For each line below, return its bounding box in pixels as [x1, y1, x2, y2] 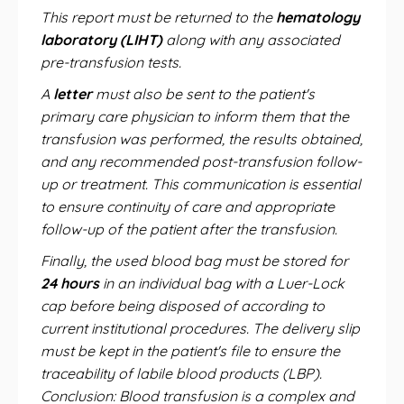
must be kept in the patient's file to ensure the [41, 342, 340, 360]
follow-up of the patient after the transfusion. [41, 220, 337, 238]
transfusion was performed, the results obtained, [41, 130, 363, 148]
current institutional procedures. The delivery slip [41, 319, 360, 337]
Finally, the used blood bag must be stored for [41, 252, 348, 270]
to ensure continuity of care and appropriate [41, 197, 335, 216]
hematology [276, 8, 360, 26]
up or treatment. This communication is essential [41, 175, 361, 193]
